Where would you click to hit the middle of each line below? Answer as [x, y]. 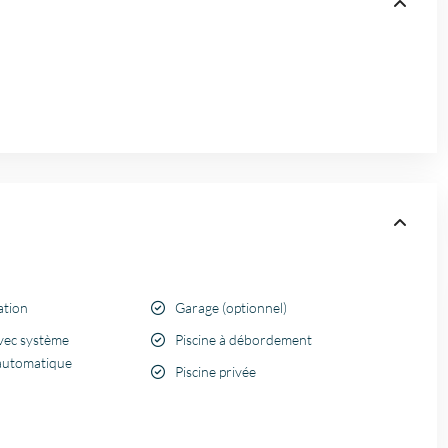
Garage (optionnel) [231, 308]
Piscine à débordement [243, 340]
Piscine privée [215, 372]
